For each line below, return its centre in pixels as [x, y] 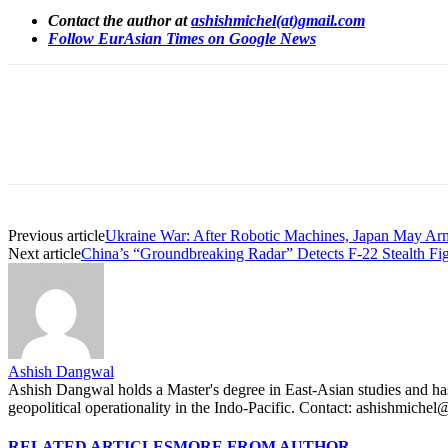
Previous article [56, 236]
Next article [44, 254]
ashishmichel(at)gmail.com [278, 21]
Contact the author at [119, 21]
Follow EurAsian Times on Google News [182, 39]
